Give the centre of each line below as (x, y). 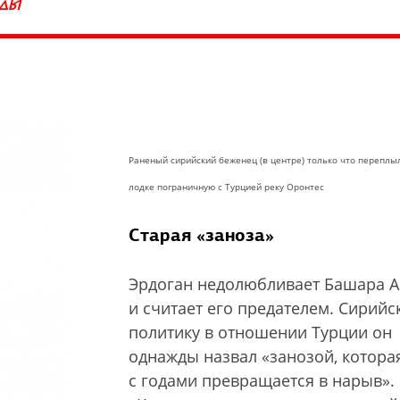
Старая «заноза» (201, 235)
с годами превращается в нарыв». (262, 380)
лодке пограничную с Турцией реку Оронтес (226, 187)
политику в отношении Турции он (260, 332)
